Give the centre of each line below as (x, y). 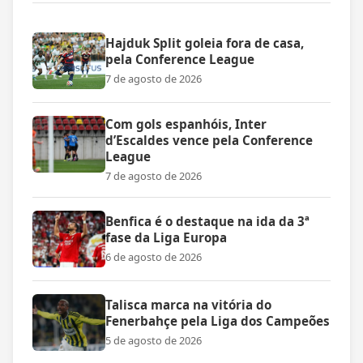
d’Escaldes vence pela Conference (209, 141)
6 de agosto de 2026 (154, 257)
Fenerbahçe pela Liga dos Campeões (218, 321)
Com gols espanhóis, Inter (186, 124)
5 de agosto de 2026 (154, 341)
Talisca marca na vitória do (188, 305)
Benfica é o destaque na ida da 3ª (207, 222)
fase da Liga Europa (166, 238)
